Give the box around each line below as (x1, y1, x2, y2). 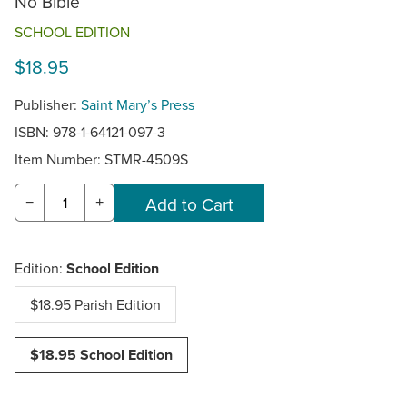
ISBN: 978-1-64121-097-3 (15, 122, 165, 143)
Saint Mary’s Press (81, 94, 194, 115)
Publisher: (15, 94, 81, 115)
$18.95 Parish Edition (30, 293, 161, 314)
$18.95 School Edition (30, 343, 173, 365)
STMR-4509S (104, 149, 188, 170)
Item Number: (15, 149, 104, 170)
